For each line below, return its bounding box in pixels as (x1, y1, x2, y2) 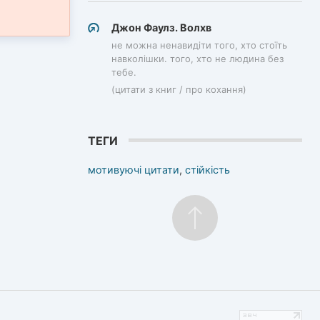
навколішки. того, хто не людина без (111, 53, 284, 65)
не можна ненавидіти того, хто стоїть (111, 39, 287, 51)
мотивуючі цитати (88, 163, 179, 176)
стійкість (185, 163, 230, 176)
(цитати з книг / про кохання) (111, 84, 246, 96)
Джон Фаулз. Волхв (111, 21, 211, 34)
